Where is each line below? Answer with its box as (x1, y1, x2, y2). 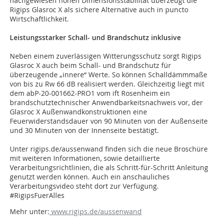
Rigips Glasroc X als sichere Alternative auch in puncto (10, 5, 188, 15)
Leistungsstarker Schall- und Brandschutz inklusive (10, 33, 181, 43)
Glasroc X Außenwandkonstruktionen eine (10, 107, 147, 117)
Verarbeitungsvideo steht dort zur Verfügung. (10, 181, 159, 191)
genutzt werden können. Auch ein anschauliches (10, 172, 170, 182)
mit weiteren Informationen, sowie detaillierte (10, 153, 160, 163)
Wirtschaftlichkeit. (10, 14, 69, 24)
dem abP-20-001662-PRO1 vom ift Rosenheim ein (10, 88, 170, 98)
